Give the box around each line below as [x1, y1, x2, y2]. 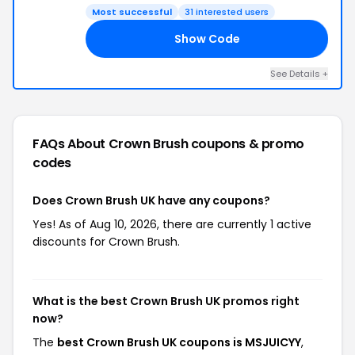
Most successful [92, 6, 172, 18]
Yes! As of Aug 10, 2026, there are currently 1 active [32, 216, 311, 232]
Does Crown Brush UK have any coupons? [32, 193, 270, 208]
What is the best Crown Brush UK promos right [32, 293, 300, 309]
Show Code [174, 30, 240, 47]
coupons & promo [190, 135, 304, 153]
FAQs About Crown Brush [32, 135, 191, 153]
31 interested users [185, 6, 269, 18]
